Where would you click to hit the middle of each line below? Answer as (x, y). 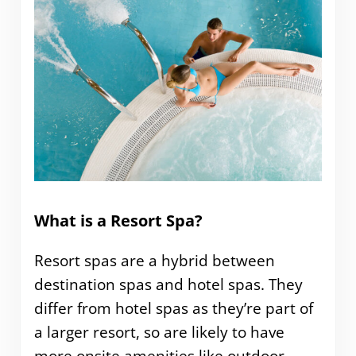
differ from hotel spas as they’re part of (173, 309)
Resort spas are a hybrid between (154, 261)
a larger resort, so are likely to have (159, 333)
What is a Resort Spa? (118, 221)
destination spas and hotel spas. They (168, 285)
